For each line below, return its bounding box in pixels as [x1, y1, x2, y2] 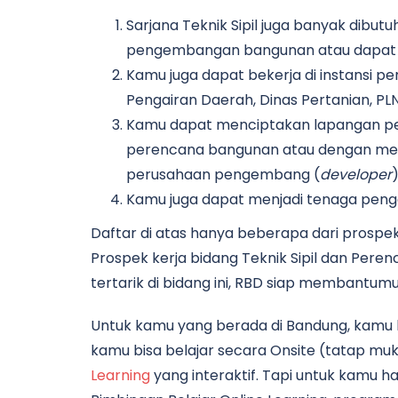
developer [320, 164, 392, 186]
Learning [91, 365, 150, 386]
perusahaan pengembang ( [126, 164, 320, 186]
